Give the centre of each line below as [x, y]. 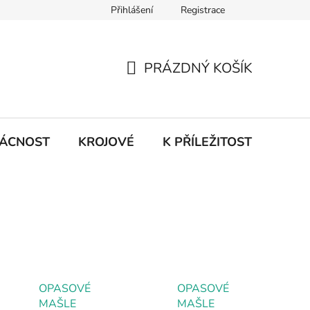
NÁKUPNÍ [157, 84]
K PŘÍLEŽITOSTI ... [215, 142]
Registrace [203, 10]
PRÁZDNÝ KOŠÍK [198, 69]
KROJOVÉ [106, 142]
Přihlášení [132, 10]
